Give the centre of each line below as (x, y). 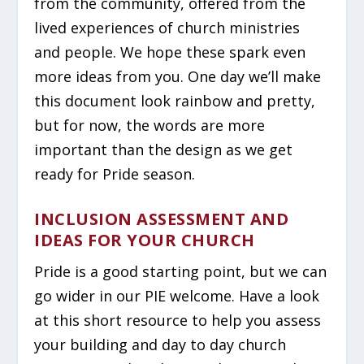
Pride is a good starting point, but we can (181, 272)
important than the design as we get (164, 149)
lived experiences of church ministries (167, 27)
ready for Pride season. (115, 173)
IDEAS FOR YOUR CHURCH (145, 240)
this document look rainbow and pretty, (175, 100)
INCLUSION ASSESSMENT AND (162, 219)
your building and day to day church (160, 345)
